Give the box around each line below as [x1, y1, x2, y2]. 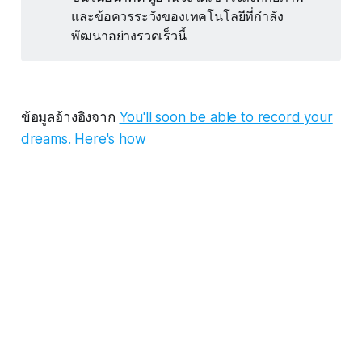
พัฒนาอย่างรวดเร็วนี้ [71, 27, 187, 44]
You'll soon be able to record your [119, 109, 333, 126]
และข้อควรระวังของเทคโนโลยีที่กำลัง [71, 7, 284, 24]
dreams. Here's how [20, 131, 146, 148]
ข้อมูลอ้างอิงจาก [20, 109, 120, 126]
